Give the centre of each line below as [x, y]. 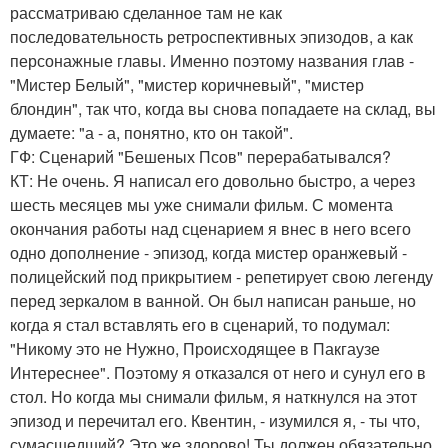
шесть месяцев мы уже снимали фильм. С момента [201, 205]
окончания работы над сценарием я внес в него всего [210, 229]
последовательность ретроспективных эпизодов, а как [211, 37]
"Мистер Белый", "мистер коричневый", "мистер [187, 85]
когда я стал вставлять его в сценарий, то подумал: [200, 325]
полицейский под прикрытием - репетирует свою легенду [221, 277]
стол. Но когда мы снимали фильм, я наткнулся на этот [213, 397]
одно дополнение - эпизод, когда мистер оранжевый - [208, 253]
